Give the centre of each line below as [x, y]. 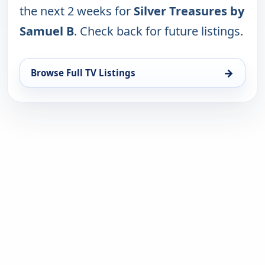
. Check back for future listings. [159, 31]
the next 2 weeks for [77, 11]
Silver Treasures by [189, 11]
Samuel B [47, 31]
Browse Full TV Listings [83, 73]
